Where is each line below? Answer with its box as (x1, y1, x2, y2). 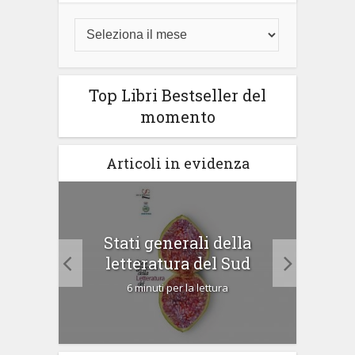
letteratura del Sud (105, 253, 250, 274)
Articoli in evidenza (105, 154, 250, 174)
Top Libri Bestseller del (89, 85, 266, 106)
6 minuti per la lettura (127, 281, 228, 296)
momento (139, 106, 216, 128)
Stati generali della (104, 232, 251, 254)
